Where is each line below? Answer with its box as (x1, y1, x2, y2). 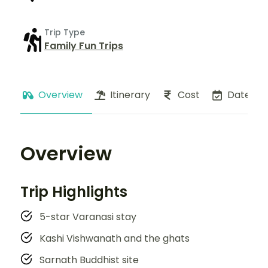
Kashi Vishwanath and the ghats (39, 231, 190, 245)
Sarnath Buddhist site (39, 252, 139, 267)
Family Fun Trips (44, 39, 123, 53)
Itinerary (110, 87, 150, 102)
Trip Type (44, 26, 85, 39)
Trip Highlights (20, 181, 127, 202)
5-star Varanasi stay (39, 209, 136, 224)
